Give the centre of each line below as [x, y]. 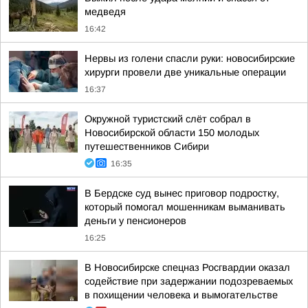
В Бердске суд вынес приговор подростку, [182, 193]
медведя [105, 12]
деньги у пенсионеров [135, 221]
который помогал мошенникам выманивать [185, 207]
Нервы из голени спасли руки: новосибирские [190, 58]
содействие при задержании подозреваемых [189, 281]
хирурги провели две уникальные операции [185, 72]
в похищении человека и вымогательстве [181, 295]
